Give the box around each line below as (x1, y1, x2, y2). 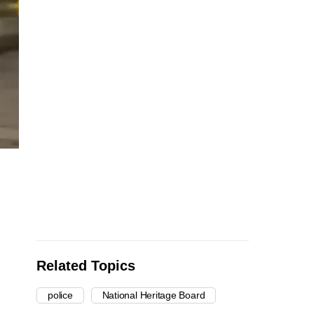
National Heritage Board (102, 289, 205, 301)
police (48, 289, 73, 301)
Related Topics (36, 258, 135, 274)
